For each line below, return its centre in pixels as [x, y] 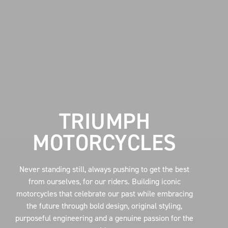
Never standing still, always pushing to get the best [105, 169]
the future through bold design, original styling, [105, 206]
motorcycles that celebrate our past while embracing [104, 193]
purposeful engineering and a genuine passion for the [105, 218]
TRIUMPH [105, 121]
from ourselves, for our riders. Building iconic [104, 181]
